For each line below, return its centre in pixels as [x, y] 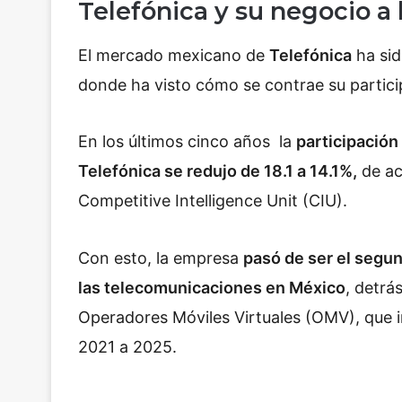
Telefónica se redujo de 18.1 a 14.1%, [218, 171]
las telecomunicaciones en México [212, 287]
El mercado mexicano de [174, 55]
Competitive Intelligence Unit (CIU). [213, 201]
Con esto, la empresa [161, 258]
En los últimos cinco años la [187, 142]
